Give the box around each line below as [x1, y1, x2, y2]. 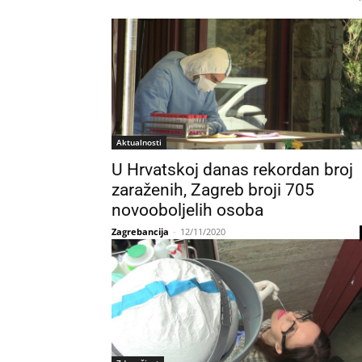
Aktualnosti [116, 137, 162, 148]
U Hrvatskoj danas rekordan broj [112, 160, 353, 179]
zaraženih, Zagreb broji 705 [112, 180, 314, 200]
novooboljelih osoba [112, 200, 263, 220]
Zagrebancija [112, 225, 169, 238]
